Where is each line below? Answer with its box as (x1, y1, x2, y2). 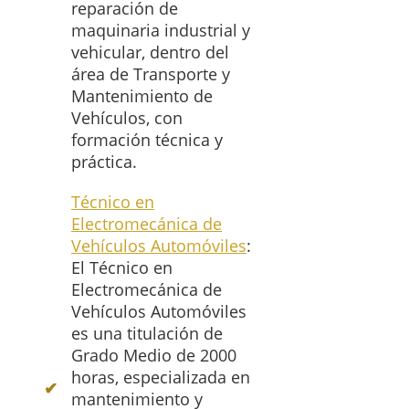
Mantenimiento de (71, 85, 213, 108)
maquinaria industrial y (71, 19, 250, 42)
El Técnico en (71, 257, 173, 279)
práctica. (71, 151, 137, 173)
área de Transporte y (71, 63, 230, 86)
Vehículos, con (71, 107, 183, 130)
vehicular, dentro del (71, 41, 229, 64)
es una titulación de (71, 322, 223, 345)
